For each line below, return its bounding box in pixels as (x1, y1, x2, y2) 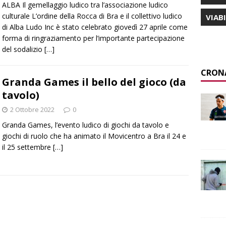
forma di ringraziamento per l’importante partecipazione (2, 33, 185, 43)
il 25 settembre (2, 142, 53, 152)
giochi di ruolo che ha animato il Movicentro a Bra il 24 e (2, 131, 186, 141)
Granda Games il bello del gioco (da (2, 75, 186, 89)
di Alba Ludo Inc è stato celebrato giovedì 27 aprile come (2, 22, 188, 32)
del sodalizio (2, 44, 44, 54)
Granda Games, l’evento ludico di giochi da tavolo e (2, 120, 169, 130)
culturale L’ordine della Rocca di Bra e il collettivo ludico (2, 11, 182, 21)
